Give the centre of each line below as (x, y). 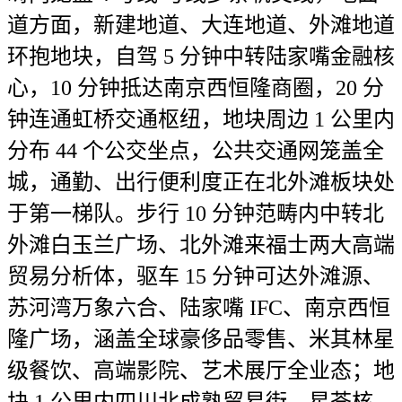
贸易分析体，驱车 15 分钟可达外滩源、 (196, 276)
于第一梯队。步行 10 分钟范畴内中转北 (196, 214)
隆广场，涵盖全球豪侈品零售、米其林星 (201, 339)
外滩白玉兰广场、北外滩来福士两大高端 (201, 245)
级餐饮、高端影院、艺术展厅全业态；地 (201, 371)
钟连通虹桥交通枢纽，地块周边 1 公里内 (201, 119)
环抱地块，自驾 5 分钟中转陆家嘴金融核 (201, 57)
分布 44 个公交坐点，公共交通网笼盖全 (196, 151)
